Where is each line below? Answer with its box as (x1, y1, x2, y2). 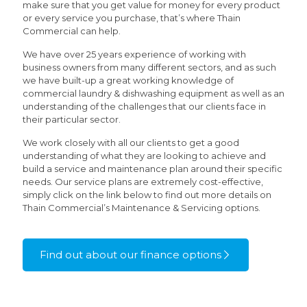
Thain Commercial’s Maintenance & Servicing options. (23, 202, 260, 214)
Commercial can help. (23, 25, 121, 37)
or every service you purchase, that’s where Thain (23, 12, 241, 24)
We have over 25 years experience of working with (23, 49, 246, 60)
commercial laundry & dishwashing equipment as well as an (23, 88, 284, 99)
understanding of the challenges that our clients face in (23, 101, 266, 112)
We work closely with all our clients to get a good (23, 137, 239, 149)
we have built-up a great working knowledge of (23, 75, 234, 86)
